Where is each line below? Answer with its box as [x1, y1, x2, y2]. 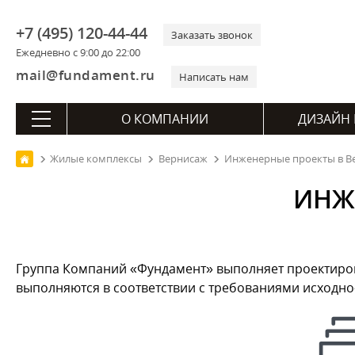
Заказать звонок [171, 28, 253, 42]
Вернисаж [158, 151, 208, 166]
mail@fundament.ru [16, 66, 155, 84]
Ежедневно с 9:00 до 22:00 [16, 45, 140, 59]
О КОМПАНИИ [121, 110, 208, 128]
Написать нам [178, 70, 249, 84]
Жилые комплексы [50, 151, 142, 166]
